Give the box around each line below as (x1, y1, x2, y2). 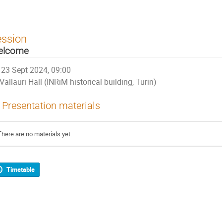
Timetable (6, 165, 35, 174)
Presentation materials (2, 100, 100, 111)
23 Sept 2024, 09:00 (1, 64, 71, 75)
